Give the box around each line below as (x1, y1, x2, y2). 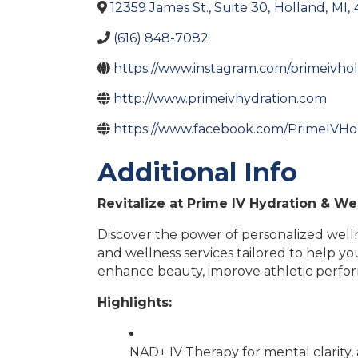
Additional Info (97, 157, 297, 188)
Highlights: (97, 295, 172, 310)
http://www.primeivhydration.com (113, 91, 327, 106)
